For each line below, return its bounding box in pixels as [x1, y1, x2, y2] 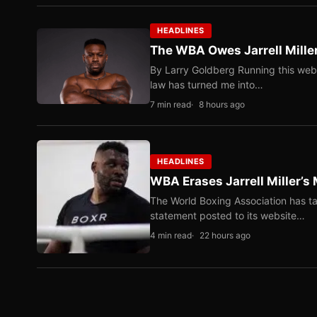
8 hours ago [199, 99, 245, 110]
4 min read [150, 230, 192, 241]
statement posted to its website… [150, 209, 305, 222]
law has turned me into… [150, 79, 263, 91]
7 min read [150, 99, 191, 110]
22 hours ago [200, 230, 250, 241]
